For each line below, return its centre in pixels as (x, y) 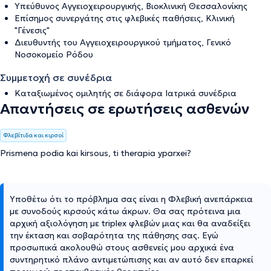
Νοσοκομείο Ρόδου (54, 54)
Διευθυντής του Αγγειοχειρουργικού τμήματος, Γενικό (123, 42)
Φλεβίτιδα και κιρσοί (33, 135)
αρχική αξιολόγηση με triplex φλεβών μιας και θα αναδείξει (130, 223)
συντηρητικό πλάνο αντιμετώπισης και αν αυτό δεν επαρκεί (132, 259)
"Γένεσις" (32, 30)
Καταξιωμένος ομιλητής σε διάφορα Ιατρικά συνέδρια (126, 93)
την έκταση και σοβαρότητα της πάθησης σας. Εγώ (114, 235)
